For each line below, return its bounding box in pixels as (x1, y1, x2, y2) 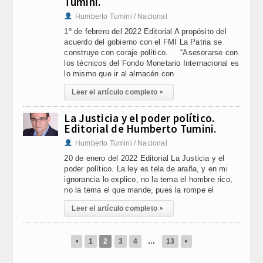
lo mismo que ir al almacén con (64, 69, 174, 78)
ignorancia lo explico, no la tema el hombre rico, (64, 175, 232, 184)
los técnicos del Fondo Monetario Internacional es (64, 59, 239, 68)
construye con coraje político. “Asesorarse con (64, 48, 238, 57)
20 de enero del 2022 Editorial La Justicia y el (64, 154, 225, 163)
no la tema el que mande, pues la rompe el (64, 186, 214, 194)
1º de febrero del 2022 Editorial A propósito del (64, 27, 227, 36)
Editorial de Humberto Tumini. (64, 122, 217, 136)
